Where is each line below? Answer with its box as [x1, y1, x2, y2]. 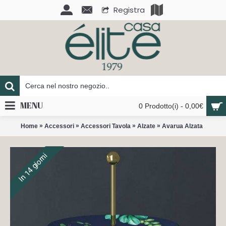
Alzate [137, 122, 155, 130]
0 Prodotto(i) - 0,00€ [139, 102, 203, 110]
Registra [114, 5, 145, 15]
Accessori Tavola [81, 122, 131, 130]
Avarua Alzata [162, 122, 203, 130]
